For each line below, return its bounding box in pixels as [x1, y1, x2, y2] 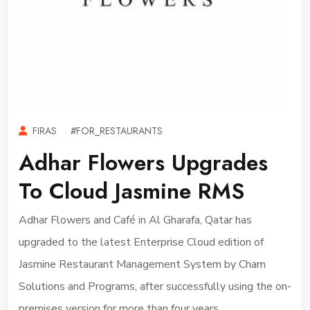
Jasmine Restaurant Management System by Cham [19, 257, 266, 272]
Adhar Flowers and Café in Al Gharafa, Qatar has [19, 212, 252, 228]
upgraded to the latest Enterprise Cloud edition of [19, 235, 264, 250]
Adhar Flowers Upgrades [19, 147, 268, 179]
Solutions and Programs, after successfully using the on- [19, 279, 291, 294]
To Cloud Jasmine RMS [19, 175, 244, 207]
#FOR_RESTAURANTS [71, 124, 163, 138]
